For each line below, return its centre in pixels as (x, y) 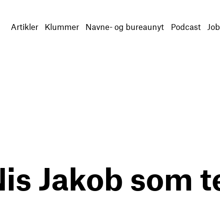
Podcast (186, 27)
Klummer (62, 27)
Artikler (24, 27)
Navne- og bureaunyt (125, 27)
